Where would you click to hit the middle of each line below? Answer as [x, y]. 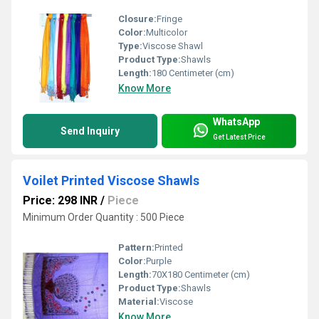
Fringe [169, 19]
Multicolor [167, 33]
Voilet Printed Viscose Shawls [111, 181]
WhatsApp [236, 121]
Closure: [137, 19]
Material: [139, 302]
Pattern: [136, 248]
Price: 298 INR [60, 201]
